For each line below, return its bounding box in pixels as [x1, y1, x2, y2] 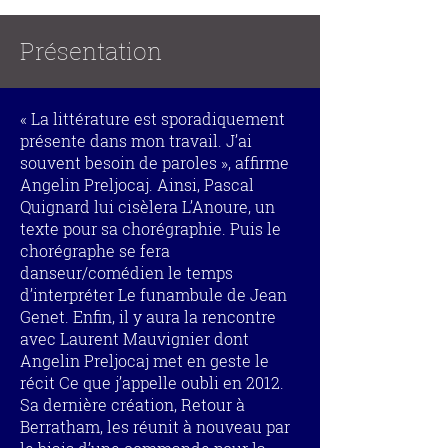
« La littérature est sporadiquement [20, 108, 285, 129]
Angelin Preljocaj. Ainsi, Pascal [20, 174, 254, 195]
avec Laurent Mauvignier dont [20, 328, 249, 349]
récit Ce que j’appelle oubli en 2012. [20, 372, 284, 393]
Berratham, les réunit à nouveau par [20, 416, 290, 437]
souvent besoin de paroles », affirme [20, 152, 289, 173]
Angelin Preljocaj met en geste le [20, 350, 269, 371]
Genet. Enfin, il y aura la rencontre [20, 306, 276, 327]
